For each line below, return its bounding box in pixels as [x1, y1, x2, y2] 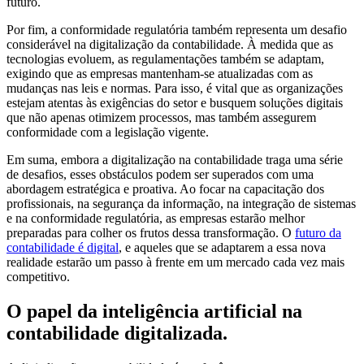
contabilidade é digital [6, 240, 119, 255]
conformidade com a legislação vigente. [6, 125, 209, 140]
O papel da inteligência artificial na [6, 301, 302, 323]
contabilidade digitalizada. [6, 323, 227, 344]
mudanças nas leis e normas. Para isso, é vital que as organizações [6, 81, 343, 96]
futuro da [295, 226, 341, 240]
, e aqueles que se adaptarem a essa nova [119, 240, 326, 255]
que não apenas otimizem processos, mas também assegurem [6, 110, 316, 125]
